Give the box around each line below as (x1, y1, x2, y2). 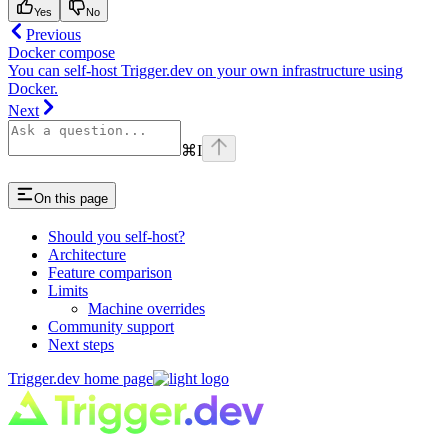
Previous (26, 25, 81, 43)
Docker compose (8, 43, 115, 61)
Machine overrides (88, 300, 205, 318)
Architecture (48, 246, 126, 264)
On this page (34, 190, 108, 206)
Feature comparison (48, 264, 172, 282)
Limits (48, 282, 88, 300)
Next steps (48, 336, 114, 354)
